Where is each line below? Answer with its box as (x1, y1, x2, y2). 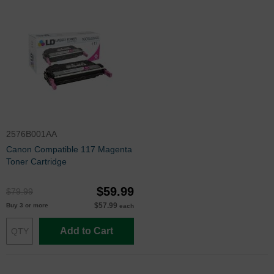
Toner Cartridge (6, 156, 67, 166)
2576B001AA (6, 128, 57, 139)
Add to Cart (60, 225, 113, 236)
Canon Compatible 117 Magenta (6, 144, 132, 154)
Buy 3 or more (6, 201, 48, 209)
